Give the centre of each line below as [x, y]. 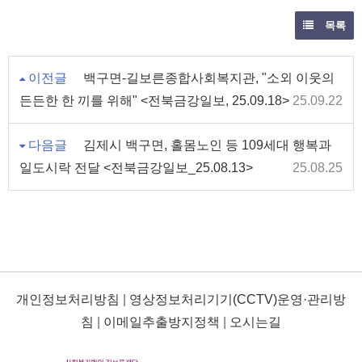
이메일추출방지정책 [162, 322]
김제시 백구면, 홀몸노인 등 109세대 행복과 [207, 145]
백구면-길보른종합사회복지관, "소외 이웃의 [209, 78]
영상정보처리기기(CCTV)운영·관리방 [238, 299]
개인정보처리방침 [68, 299]
